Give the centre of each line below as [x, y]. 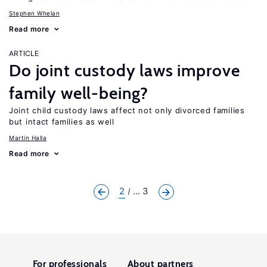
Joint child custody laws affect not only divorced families [127, 110]
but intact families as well [62, 122]
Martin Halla [28, 138]
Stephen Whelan [34, 13]
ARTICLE [24, 53]
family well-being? [79, 93]
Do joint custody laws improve [125, 70]
